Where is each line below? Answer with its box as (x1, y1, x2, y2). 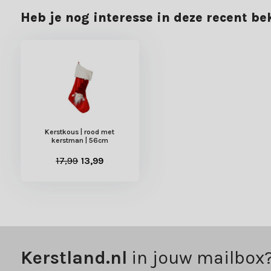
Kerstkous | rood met (45, 128, 115, 137)
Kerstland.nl (20, 247, 127, 269)
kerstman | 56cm (51, 136, 108, 145)
